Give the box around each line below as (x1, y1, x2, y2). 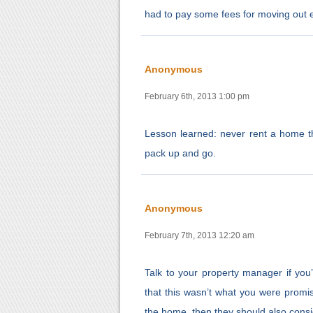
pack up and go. (145, 147, 216, 159)
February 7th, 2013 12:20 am (145, 231, 254, 241)
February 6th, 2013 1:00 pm (145, 92, 249, 102)
